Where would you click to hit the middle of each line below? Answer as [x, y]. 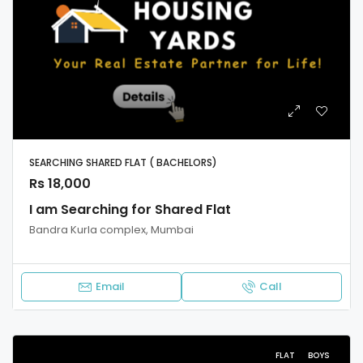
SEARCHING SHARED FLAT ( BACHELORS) [123, 163]
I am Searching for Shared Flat [130, 210]
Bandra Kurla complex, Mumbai [111, 230]
